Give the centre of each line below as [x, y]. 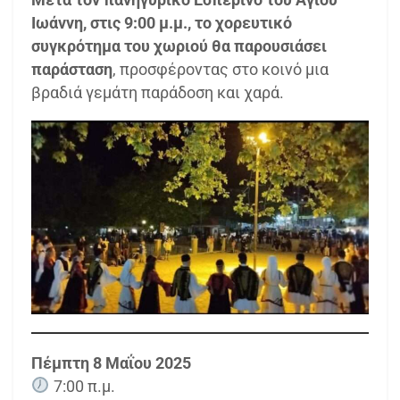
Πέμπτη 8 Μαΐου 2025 [111, 362]
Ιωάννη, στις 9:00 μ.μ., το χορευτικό [162, 23]
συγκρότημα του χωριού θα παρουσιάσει [179, 46]
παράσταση [72, 70]
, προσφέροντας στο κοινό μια [221, 70]
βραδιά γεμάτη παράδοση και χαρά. [158, 93]
